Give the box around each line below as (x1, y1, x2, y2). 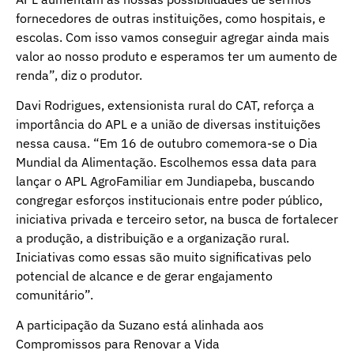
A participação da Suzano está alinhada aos (16, 317, 264, 333)
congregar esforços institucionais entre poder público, (16, 191, 322, 208)
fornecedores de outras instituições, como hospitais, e (16, 9, 326, 26)
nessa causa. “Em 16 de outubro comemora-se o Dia (16, 134, 318, 151)
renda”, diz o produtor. (16, 66, 142, 83)
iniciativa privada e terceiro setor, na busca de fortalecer (16, 210, 338, 227)
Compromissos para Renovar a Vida (16, 336, 220, 352)
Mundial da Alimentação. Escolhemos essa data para (16, 153, 317, 170)
